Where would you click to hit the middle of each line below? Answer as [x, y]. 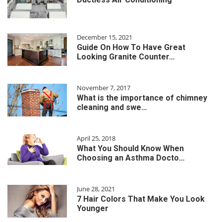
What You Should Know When [130, 149]
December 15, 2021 [105, 37]
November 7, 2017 [104, 88]
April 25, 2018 [96, 139]
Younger [93, 209]
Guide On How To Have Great [131, 48]
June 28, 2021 [96, 189]
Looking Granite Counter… [126, 57]
